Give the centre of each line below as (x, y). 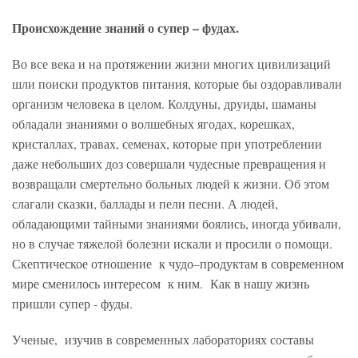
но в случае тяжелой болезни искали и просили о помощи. (172, 244)
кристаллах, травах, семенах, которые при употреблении (167, 144)
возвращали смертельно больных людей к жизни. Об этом (171, 184)
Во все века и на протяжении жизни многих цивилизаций (171, 64)
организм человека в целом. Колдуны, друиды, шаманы (164, 104)
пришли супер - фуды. (72, 304)
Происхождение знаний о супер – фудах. (125, 28)
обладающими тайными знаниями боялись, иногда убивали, (177, 224)
